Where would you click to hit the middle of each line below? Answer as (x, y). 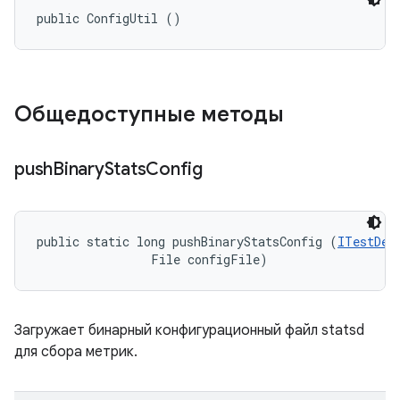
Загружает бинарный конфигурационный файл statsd (189, 330)
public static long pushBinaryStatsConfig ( (187, 242)
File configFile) (152, 259)
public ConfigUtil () (109, 18)
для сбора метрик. (76, 352)
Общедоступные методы (152, 114)
